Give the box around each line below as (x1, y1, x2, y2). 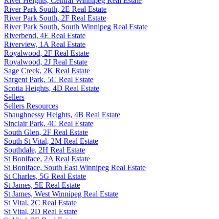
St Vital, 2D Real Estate (4, 207, 77, 216)
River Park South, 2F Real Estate (4, 13, 106, 22)
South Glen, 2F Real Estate (4, 128, 88, 136)
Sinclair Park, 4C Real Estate (4, 119, 93, 128)
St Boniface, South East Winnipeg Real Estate (4, 163, 146, 172)
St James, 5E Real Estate (4, 180, 80, 189)
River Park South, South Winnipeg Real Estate (4, 22, 148, 31)
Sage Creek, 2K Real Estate (4, 66, 90, 75)
